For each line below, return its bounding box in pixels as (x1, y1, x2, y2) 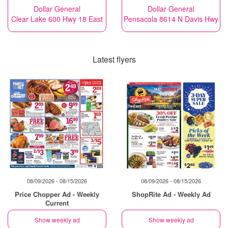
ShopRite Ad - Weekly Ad (131, 189, 211, 199)
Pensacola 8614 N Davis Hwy (124, 14, 218, 24)
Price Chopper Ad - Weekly (15, 189, 99, 199)
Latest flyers (92, 53, 136, 65)
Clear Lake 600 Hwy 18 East (11, 14, 103, 24)
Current (45, 197, 69, 208)
